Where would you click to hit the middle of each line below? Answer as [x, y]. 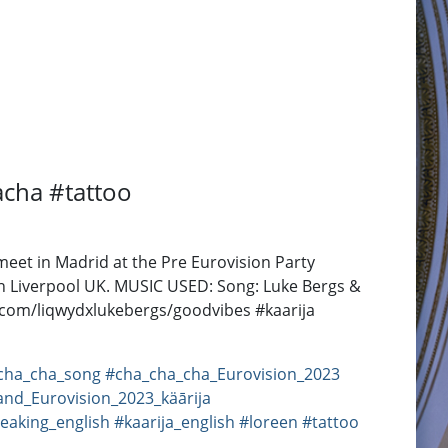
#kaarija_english [174, 422]
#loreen [268, 422]
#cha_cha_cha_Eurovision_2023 [222, 374]
